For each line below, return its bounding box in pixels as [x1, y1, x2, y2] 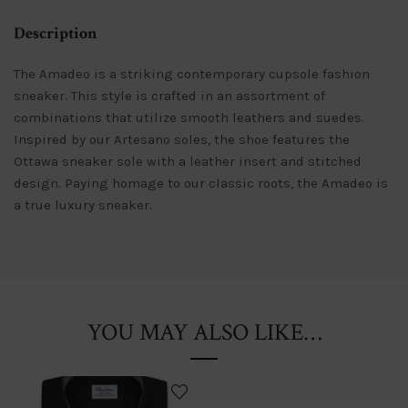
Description [14, 23, 97, 45]
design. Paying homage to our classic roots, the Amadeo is [14, 175, 388, 192]
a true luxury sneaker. [14, 197, 152, 214]
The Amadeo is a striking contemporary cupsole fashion [14, 66, 370, 83]
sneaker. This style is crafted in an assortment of [14, 87, 325, 105]
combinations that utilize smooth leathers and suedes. [14, 109, 364, 127]
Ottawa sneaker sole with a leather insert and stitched [14, 153, 362, 170]
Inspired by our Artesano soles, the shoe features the [14, 131, 350, 148]
